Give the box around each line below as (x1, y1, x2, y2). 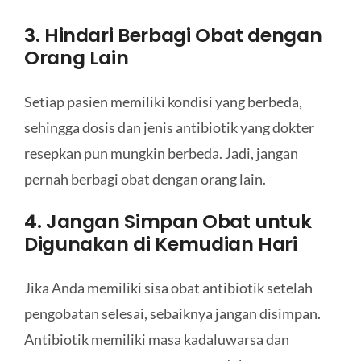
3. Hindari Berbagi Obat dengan (23, 22, 322, 49)
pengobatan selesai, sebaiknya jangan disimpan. (23, 305, 321, 323)
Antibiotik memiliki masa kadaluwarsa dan (23, 330, 289, 349)
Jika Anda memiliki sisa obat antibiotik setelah (23, 279, 313, 297)
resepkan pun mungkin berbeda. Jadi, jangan (23, 143, 298, 162)
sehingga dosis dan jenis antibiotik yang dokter (23, 118, 314, 136)
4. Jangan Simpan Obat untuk (23, 208, 312, 235)
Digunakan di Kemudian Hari (23, 230, 297, 258)
